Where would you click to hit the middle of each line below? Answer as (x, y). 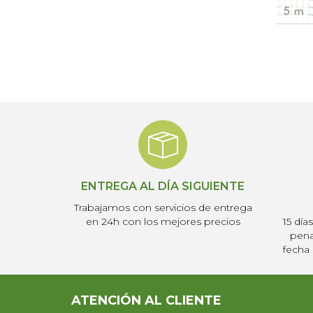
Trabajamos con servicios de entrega (163, 208)
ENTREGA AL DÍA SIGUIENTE (163, 186)
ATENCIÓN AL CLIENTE (146, 300)
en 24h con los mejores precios (163, 221)
